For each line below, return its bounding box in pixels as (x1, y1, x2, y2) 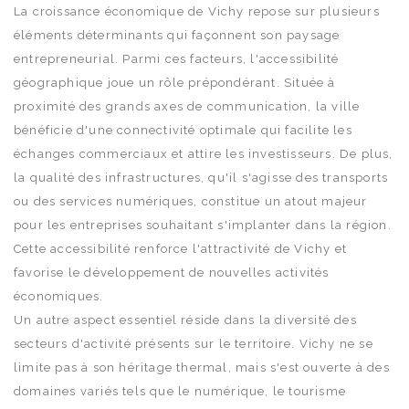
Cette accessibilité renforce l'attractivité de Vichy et (14, 241, 348, 256)
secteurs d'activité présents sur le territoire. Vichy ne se (14, 336, 373, 351)
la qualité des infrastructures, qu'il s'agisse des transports (14, 170, 389, 184)
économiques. (14, 288, 104, 303)
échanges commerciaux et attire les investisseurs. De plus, (14, 146, 393, 161)
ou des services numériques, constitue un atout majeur (14, 194, 368, 208)
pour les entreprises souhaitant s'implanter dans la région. (14, 217, 392, 232)
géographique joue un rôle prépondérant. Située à (14, 75, 336, 89)
